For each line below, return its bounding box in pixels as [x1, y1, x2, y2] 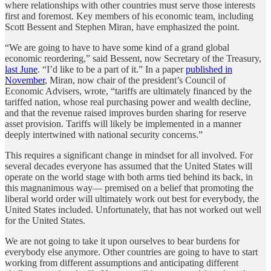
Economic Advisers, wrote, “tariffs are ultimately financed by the [5, 85, 252, 96]
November [5, 74, 45, 85]
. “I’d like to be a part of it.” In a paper [38, 64, 186, 74]
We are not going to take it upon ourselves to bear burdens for [5, 235, 240, 246]
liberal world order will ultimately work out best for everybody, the [5, 193, 259, 204]
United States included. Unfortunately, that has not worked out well [5, 204, 261, 215]
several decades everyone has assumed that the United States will [5, 160, 252, 171]
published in [186, 64, 232, 74]
